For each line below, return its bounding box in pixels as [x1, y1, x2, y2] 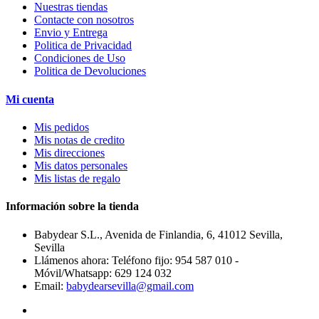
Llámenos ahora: [34, 253, 112, 266]
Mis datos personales [34, 159, 127, 172]
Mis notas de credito [34, 134, 125, 146]
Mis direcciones [34, 147, 105, 159]
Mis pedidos [34, 121, 89, 133]
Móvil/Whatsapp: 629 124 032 [34, 266, 172, 279]
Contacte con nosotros [34, 14, 134, 26]
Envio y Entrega [34, 26, 108, 39]
